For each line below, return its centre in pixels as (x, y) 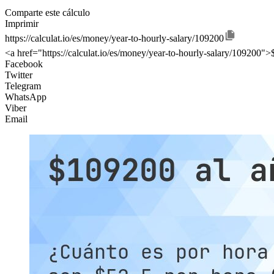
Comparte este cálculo (47, 12)
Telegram (23, 86)
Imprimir (22, 23)
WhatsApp (26, 97)
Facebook (24, 64)
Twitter (19, 75)
